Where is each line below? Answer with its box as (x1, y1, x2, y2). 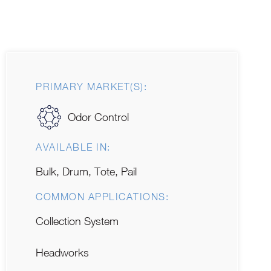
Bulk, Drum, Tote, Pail (36, 165, 137, 178)
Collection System (36, 214, 119, 227)
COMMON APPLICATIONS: (36, 191, 169, 202)
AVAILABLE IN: (36, 141, 111, 152)
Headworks (36, 246, 89, 259)
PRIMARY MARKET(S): (36, 81, 147, 93)
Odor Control (68, 111, 129, 124)
